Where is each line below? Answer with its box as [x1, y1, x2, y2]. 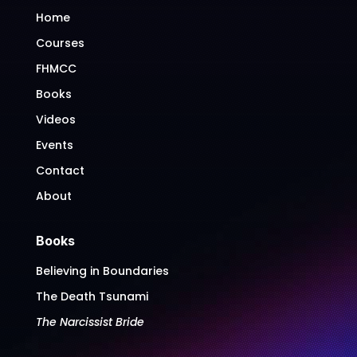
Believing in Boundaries [35, 262, 169, 279]
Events [35, 136, 73, 153]
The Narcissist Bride [35, 313, 144, 330]
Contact [35, 162, 84, 178]
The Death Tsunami [35, 288, 148, 304]
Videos [35, 111, 76, 127]
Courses [35, 34, 84, 51]
